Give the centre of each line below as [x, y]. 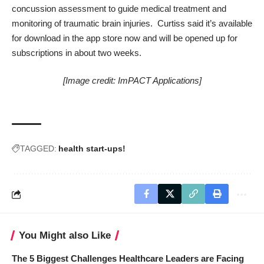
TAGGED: [38, 149]
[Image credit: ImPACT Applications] [132, 81]
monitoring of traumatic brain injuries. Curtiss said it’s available [132, 23]
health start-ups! [92, 149]
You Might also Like [65, 236]
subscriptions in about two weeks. [77, 52]
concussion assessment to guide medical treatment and [119, 8]
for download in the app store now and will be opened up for [125, 38]
